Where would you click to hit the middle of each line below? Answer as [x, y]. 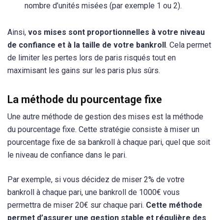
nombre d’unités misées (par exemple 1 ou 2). [103, 6]
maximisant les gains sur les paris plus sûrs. [84, 71]
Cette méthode [174, 205]
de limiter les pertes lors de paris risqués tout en [92, 58]
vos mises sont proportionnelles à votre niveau [116, 32]
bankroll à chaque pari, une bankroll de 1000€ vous [94, 192]
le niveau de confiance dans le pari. [67, 155]
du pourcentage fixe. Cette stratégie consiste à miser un [103, 130]
